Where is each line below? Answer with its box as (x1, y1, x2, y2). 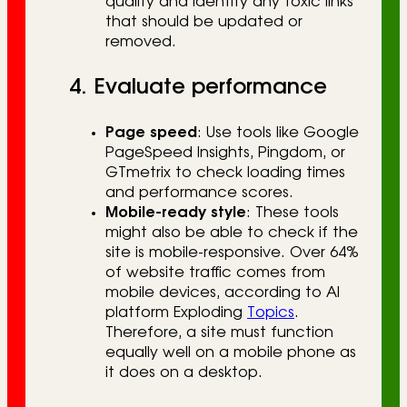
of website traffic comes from (105, 265, 325, 281)
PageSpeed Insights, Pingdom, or (105, 145, 345, 161)
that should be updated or (105, 15, 303, 30)
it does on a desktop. (105, 365, 263, 381)
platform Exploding (105, 305, 247, 321)
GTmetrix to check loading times (105, 165, 345, 181)
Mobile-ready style (105, 205, 246, 221)
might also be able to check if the (105, 225, 358, 241)
